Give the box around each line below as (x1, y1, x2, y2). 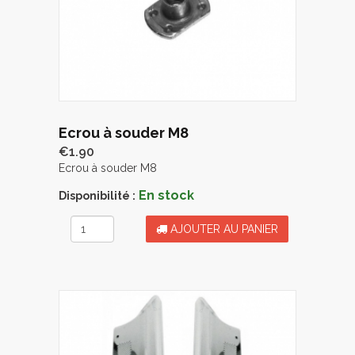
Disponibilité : (59, 189, 136, 202)
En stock (139, 187, 194, 203)
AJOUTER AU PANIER (167, 222, 278, 235)
